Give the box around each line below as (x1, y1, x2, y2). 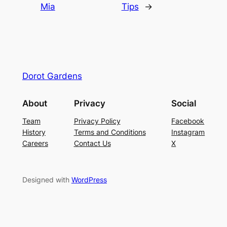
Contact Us (73, 138, 111, 147)
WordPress (71, 175, 107, 184)
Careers (22, 138, 48, 147)
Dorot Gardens (22, 70, 82, 81)
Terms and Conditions (73, 127, 146, 136)
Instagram (171, 127, 205, 136)
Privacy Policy (73, 116, 121, 125)
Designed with (22, 175, 71, 184)
